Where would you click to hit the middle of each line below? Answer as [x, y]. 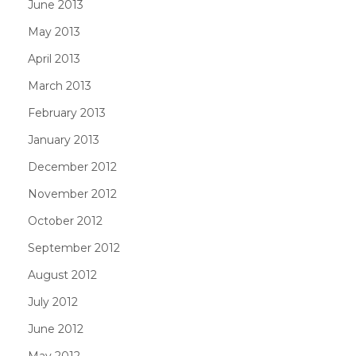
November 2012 [72, 193]
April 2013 [54, 58]
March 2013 [60, 85]
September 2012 [74, 248]
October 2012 [65, 221]
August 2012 [62, 275]
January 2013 [64, 139]
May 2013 [54, 31]
